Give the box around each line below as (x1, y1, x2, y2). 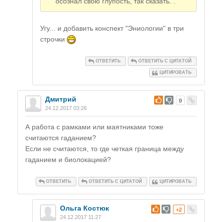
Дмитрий (45, 95, 76, 104)
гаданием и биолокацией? (25, 156, 111, 164)
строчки (40, 35, 67, 44)
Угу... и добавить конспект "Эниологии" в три (40, 24, 184, 33)
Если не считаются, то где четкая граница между (25, 145, 184, 153)
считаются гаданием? (25, 134, 96, 142)
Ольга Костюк (60, 204, 109, 213)
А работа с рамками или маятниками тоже (25, 123, 164, 131)
